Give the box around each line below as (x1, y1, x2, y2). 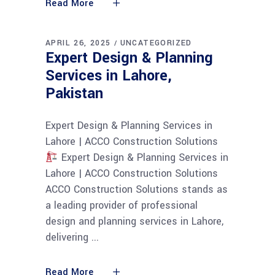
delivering (45, 230, 91, 245)
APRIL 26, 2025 (45, 37, 111, 49)
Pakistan (45, 83, 103, 104)
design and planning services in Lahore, (45, 214, 223, 229)
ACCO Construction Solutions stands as (45, 182, 228, 197)
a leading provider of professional (45, 198, 198, 213)
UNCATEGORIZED (120, 37, 192, 49)
